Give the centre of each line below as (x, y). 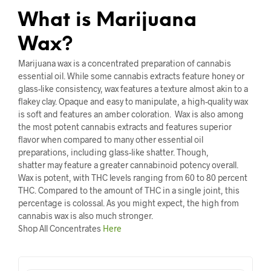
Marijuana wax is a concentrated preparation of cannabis (125, 63)
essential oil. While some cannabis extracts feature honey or (131, 76)
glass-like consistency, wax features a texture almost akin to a (133, 88)
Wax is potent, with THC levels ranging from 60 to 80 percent (133, 177)
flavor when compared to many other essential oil (111, 139)
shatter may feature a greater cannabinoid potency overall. (128, 165)
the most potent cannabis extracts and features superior (125, 126)
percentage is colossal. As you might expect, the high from (129, 203)
